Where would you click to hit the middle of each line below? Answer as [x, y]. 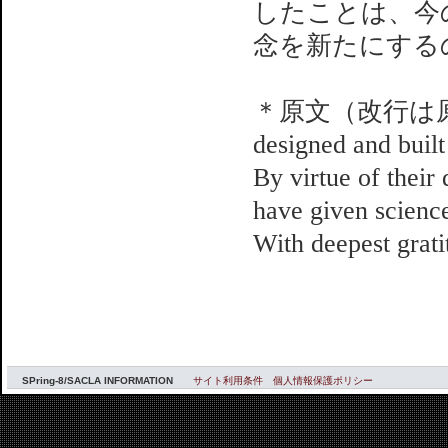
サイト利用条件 [228, 380]
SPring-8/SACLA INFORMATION [97, 380]
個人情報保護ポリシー [323, 380]
